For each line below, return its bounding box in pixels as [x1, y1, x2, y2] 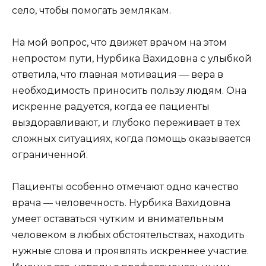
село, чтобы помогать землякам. [12, 5, 171, 17]
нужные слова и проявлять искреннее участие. [12, 245, 249, 257]
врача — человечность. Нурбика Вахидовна [12, 197, 230, 209]
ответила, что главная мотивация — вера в [12, 69, 223, 81]
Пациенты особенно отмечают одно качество [12, 181, 239, 193]
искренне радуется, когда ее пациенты [12, 101, 210, 113]
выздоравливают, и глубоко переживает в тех [12, 117, 240, 129]
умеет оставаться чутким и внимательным [12, 213, 224, 225]
